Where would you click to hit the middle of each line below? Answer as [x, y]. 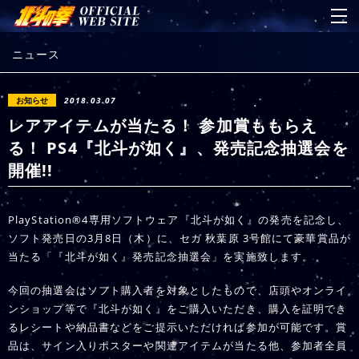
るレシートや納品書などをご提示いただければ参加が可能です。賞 [178, 327]
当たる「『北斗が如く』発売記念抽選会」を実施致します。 [161, 256]
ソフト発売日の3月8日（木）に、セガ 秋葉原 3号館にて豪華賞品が [179, 238]
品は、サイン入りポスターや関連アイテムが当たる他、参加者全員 [178, 345]
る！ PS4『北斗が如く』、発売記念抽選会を [178, 148]
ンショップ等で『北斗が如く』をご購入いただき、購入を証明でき [178, 309]
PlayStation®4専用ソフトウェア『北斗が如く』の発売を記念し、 [179, 219]
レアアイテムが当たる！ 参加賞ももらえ [163, 125]
